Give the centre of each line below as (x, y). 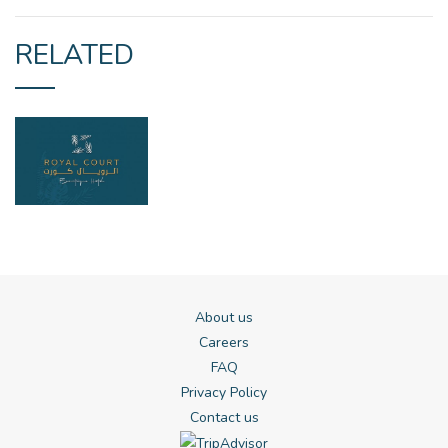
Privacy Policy (224, 393)
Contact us (224, 418)
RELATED (74, 54)
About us (224, 318)
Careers (224, 343)
